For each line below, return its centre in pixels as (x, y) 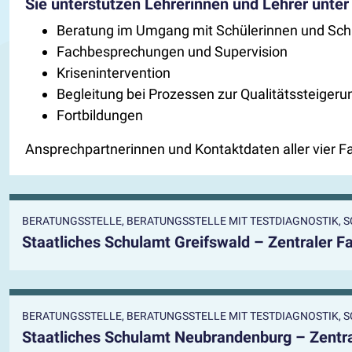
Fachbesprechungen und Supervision (172, 51)
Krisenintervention (114, 72)
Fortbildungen (100, 115)
